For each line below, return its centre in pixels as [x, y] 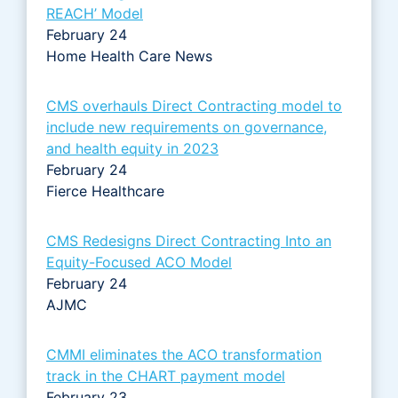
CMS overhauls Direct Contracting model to [194, 105]
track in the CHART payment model [166, 375]
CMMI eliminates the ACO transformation [184, 354]
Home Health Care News [131, 56]
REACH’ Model [95, 13]
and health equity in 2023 [132, 148]
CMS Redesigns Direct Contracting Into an [189, 240]
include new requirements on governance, [187, 127]
